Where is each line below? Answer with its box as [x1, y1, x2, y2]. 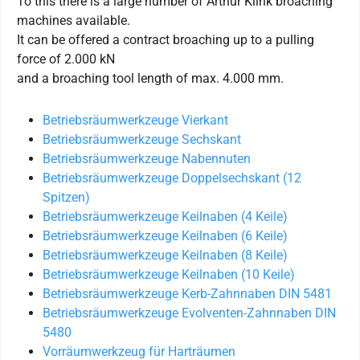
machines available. [17, 12, 130, 28]
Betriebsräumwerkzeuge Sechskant [43, 131, 241, 147]
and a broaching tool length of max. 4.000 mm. [17, 70, 284, 86]
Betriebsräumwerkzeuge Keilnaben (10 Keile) [43, 266, 295, 282]
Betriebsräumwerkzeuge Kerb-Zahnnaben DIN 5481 [43, 285, 332, 301]
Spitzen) [43, 189, 90, 205]
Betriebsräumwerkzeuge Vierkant [43, 112, 228, 128]
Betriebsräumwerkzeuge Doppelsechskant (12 [43, 170, 301, 186]
